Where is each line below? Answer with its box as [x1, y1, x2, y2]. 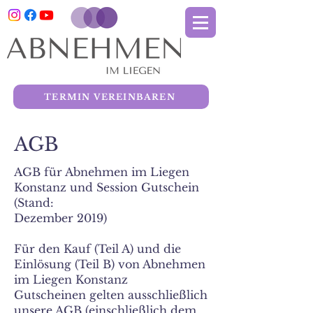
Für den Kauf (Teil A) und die [14, 242, 181, 256]
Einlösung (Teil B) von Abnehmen [14, 257, 205, 271]
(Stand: [14, 196, 54, 210]
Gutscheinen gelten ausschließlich [14, 288, 208, 302]
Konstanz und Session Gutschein [14, 180, 199, 194]
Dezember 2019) [14, 211, 107, 225]
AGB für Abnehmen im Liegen [14, 165, 189, 179]
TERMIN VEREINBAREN [44, 92, 175, 102]
